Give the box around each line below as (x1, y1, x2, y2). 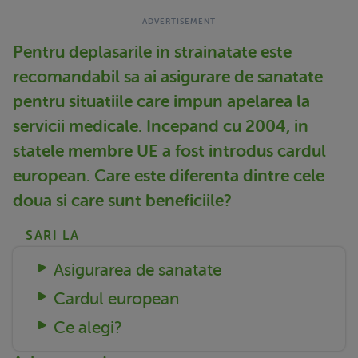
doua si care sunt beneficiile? (13, 190, 232, 210)
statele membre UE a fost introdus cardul (13, 141, 326, 161)
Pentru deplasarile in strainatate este (13, 42, 292, 62)
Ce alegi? (53, 317, 122, 337)
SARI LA (26, 228, 80, 243)
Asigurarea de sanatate (53, 260, 221, 280)
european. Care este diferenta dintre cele (13, 165, 324, 185)
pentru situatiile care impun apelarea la (13, 91, 310, 111)
